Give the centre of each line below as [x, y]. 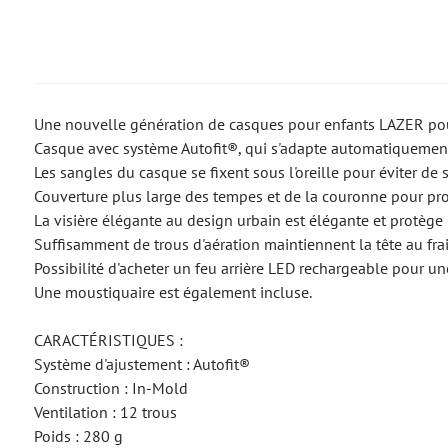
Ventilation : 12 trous [105, 412]
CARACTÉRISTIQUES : [108, 340]
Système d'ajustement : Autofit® [141, 364]
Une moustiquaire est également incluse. [172, 292]
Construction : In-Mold [110, 388]
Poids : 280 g [78, 436]
